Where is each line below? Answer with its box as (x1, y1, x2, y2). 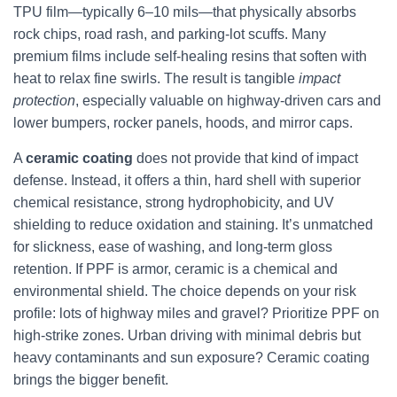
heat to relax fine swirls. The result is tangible (13, 71, 299, 86)
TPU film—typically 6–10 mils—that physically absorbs (13, 4, 356, 19)
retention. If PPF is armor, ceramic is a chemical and (13, 261, 338, 276)
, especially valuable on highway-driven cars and (75, 93, 381, 108)
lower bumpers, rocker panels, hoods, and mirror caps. (13, 115, 353, 130)
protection (13, 93, 75, 108)
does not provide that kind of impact (133, 151, 358, 166)
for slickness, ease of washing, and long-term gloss (13, 239, 332, 254)
